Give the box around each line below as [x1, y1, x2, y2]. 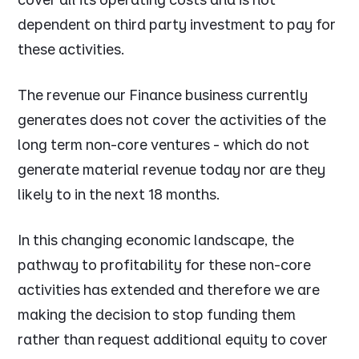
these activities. [18, 41, 126, 58]
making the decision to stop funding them [18, 306, 296, 324]
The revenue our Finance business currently [18, 87, 309, 104]
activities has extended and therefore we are [18, 281, 321, 299]
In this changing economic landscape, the [18, 232, 295, 249]
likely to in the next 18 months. [18, 186, 221, 204]
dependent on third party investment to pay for [18, 16, 337, 34]
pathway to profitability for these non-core [18, 256, 312, 274]
